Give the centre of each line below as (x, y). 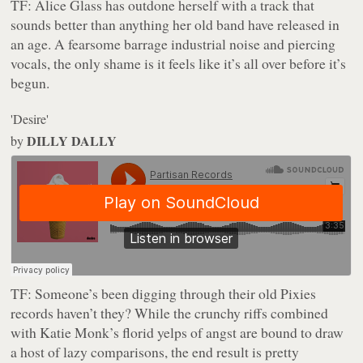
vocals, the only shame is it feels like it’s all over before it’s (179, 64)
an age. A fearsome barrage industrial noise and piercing (173, 44)
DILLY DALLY (72, 141)
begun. (30, 83)
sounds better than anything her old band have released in (175, 25)
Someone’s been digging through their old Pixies (174, 294)
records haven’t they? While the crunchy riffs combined (170, 313)
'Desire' (30, 119)
